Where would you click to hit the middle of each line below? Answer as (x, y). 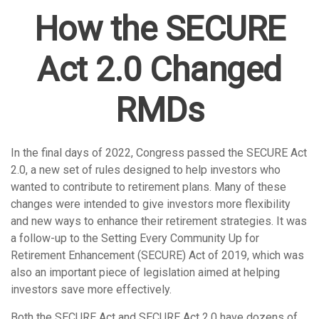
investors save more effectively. (91, 289)
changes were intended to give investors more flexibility (151, 204)
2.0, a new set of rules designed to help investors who (146, 170)
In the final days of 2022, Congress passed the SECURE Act (159, 153)
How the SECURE (159, 29)
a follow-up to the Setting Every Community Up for (135, 238)
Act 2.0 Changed (159, 69)
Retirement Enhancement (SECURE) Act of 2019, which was (157, 255)
